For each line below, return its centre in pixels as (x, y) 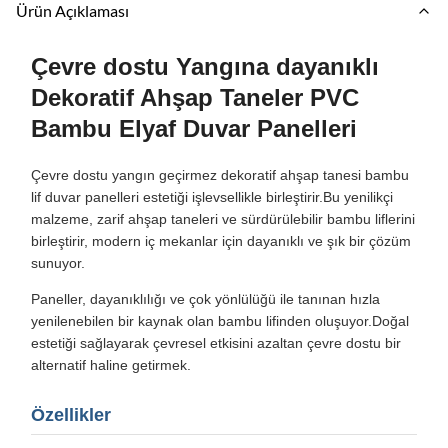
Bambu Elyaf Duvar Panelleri (194, 128)
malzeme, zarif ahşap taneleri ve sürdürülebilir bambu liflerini (223, 219)
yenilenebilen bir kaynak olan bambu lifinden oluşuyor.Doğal (220, 321)
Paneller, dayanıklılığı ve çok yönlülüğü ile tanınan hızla (205, 299)
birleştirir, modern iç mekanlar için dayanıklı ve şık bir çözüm (221, 241)
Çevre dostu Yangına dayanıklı (205, 66)
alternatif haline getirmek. (111, 365)
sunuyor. (58, 263)
